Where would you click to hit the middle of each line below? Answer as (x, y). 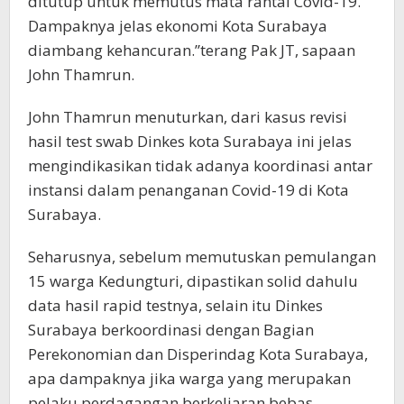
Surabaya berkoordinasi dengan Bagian (171, 330)
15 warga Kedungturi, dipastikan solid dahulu (193, 281)
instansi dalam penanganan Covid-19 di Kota (188, 190)
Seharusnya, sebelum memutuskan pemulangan (202, 257)
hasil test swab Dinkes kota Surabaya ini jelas (190, 141)
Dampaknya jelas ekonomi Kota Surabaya (178, 26)
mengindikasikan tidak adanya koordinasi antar (200, 165)
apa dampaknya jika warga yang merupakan (189, 378)
